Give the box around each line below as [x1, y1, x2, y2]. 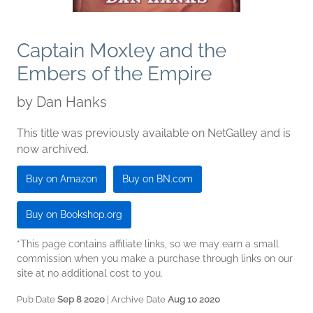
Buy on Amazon [26, 173, 97, 185]
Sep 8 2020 [57, 294, 105, 305]
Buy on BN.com [122, 173, 193, 185]
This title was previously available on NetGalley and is [17, 126, 291, 140]
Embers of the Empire [17, 62, 212, 86]
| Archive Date [105, 294, 168, 305]
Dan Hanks [36, 94, 107, 111]
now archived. [17, 143, 89, 156]
